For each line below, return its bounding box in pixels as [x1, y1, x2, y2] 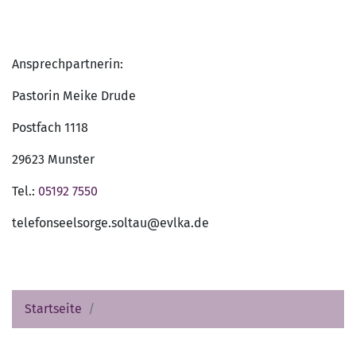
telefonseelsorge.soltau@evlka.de [12, 215, 209, 230]
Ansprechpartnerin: [12, 56, 123, 72]
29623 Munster [12, 151, 95, 167]
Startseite [25, 300, 82, 316]
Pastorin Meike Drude [12, 87, 136, 103]
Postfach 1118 [12, 119, 88, 135]
